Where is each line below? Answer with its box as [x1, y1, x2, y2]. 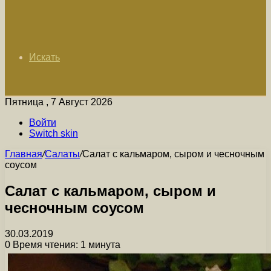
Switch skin [29, 128, 78, 139]
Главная [5, 149, 42, 159]
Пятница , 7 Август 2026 [5, 97, 113, 107]
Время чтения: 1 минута [10, 239, 120, 250]
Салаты [45, 149, 80, 159]
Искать [29, 52, 60, 62]
